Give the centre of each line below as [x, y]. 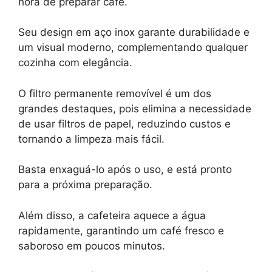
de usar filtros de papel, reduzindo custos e [124, 124]
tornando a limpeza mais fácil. [91, 139]
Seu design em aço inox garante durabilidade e [134, 32]
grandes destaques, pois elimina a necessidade [135, 108]
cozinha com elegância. [75, 63]
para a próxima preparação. [85, 185]
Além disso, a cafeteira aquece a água [112, 215]
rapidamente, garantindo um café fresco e [121, 230]
